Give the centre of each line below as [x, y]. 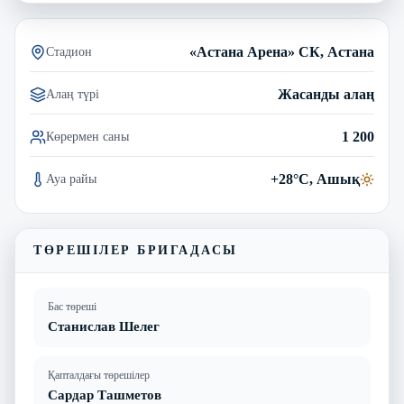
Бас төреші [72, 307]
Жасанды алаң [326, 94]
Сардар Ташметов [105, 395]
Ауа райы [71, 179]
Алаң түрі [73, 94]
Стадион [69, 52]
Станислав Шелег [104, 326]
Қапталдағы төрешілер [99, 375]
